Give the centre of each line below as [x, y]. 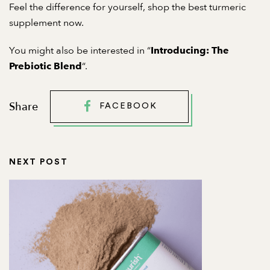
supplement [35, 23]
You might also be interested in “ [80, 51]
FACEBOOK [128, 106]
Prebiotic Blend [46, 66]
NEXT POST [39, 162]
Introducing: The [190, 50]
